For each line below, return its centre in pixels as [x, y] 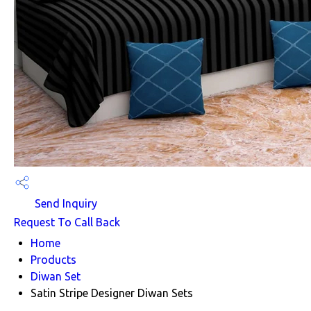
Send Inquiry [65, 203]
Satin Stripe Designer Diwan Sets [112, 293]
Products [53, 259]
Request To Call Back [67, 222]
